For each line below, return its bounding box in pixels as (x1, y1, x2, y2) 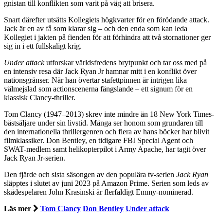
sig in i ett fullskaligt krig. (4, 42, 82, 51)
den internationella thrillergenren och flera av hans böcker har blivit (4, 127, 209, 136)
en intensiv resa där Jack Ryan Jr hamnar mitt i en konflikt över (4, 67, 197, 76)
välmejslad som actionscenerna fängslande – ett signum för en (4, 85, 193, 93)
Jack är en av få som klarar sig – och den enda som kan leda (4, 24, 187, 33)
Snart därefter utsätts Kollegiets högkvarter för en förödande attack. (4, 16, 209, 24)
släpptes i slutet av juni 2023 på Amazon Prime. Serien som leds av (4, 179, 209, 188)
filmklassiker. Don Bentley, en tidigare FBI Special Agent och (4, 136, 193, 145)
